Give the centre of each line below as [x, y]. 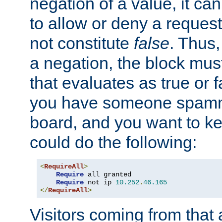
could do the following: [113, 142]
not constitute [82, 43]
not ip [100, 183]
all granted [108, 175]
